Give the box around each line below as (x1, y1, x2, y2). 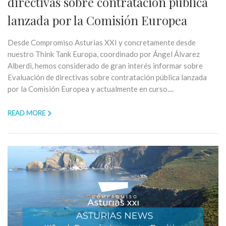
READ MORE (8, 108, 45, 117)
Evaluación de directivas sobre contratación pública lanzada (8, 72, 207, 82)
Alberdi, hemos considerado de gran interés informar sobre (8, 61, 203, 70)
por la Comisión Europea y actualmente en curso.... (8, 84, 174, 93)
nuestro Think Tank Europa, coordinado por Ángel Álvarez (8, 49, 200, 59)
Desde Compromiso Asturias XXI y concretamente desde (8, 37, 196, 47)
